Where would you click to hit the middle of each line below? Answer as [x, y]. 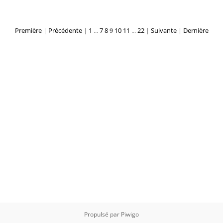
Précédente [65, 30]
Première [28, 30]
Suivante [164, 30]
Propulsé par [103, 214]
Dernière [196, 30]
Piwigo [130, 214]
